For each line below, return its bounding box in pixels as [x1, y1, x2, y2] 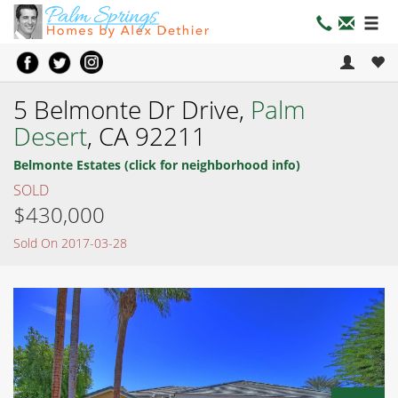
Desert [13, 118, 87, 153]
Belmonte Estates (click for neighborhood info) [13, 155, 300, 173]
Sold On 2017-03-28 [13, 234, 127, 251]
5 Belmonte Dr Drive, [13, 92, 251, 126]
